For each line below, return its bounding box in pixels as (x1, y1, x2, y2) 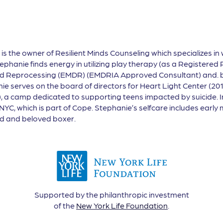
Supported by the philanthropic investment (34, 190, 189, 199)
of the (54, 201, 76, 210)
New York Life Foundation (76, 201, 168, 210)
